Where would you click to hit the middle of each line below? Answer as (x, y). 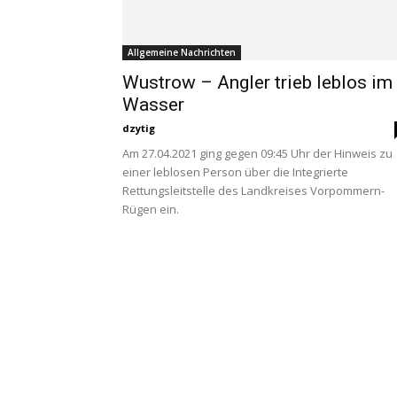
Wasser (153, 105)
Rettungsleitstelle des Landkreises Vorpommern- (253, 191)
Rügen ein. (151, 209)
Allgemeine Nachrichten (182, 52)
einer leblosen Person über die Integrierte (235, 172)
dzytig (139, 128)
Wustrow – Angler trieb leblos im (257, 82)
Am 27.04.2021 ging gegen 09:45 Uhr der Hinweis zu (257, 153)
